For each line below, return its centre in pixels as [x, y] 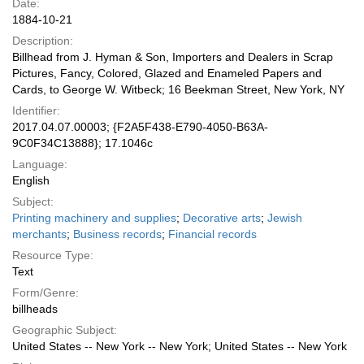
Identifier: [36, 110]
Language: [40, 164]
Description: [43, 41]
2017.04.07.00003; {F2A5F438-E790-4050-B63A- [140, 127]
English [31, 180]
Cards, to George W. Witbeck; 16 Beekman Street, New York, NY [178, 89]
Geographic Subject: [65, 330]
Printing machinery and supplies [94, 218]
